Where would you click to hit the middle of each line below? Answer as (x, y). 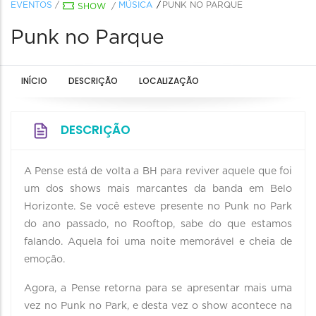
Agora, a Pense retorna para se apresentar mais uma (158, 288)
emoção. (44, 260)
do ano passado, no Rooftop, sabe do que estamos (158, 224)
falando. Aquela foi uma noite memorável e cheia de (158, 242)
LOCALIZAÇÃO (169, 81)
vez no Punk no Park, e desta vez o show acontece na (158, 306)
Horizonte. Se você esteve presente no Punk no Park (158, 207)
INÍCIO (34, 81)
